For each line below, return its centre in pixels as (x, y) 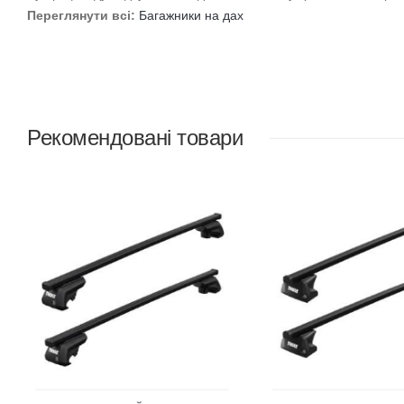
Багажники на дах (191, 16)
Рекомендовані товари (135, 138)
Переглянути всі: (81, 16)
